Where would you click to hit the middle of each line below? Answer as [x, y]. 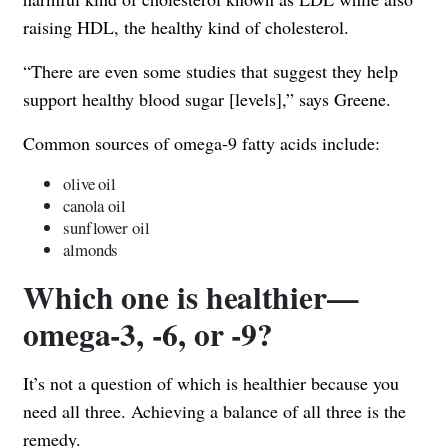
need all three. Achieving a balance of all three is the [214, 410]
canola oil [94, 205]
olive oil [90, 183]
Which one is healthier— [191, 296]
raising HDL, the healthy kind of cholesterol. [186, 26]
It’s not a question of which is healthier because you [211, 382]
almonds [91, 249]
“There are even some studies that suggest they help [210, 70]
